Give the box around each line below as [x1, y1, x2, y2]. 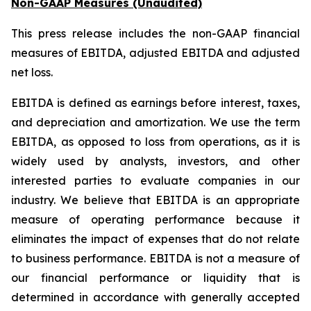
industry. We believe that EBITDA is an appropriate [11, 192, 300, 207]
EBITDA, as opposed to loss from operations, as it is [11, 134, 300, 149]
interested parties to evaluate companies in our [11, 173, 300, 187]
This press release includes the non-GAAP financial [11, 26, 300, 40]
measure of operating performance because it [11, 212, 300, 226]
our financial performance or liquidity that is [11, 270, 300, 285]
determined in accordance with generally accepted [11, 289, 300, 304]
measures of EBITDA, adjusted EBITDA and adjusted [11, 45, 300, 60]
